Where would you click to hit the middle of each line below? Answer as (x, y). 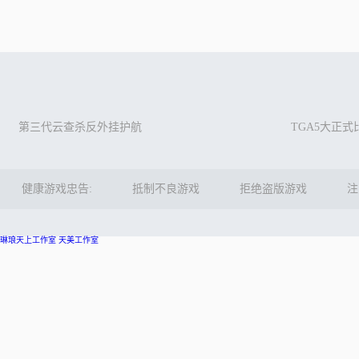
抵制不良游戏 (166, 189)
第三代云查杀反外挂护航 (80, 127)
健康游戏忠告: (57, 189)
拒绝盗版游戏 (273, 189)
